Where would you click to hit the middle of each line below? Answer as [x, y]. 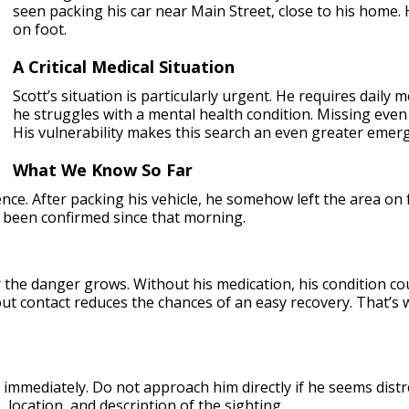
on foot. [40, 29]
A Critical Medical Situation [124, 67]
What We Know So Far [103, 170]
